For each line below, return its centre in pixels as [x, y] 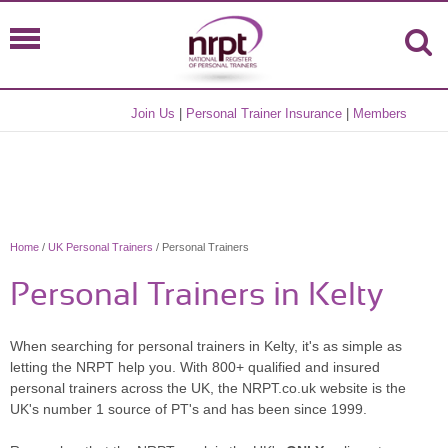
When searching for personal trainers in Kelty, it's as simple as [206, 346]
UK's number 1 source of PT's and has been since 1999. [188, 409]
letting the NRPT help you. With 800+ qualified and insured [195, 367]
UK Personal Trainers [100, 247]
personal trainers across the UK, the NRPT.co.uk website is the [208, 388]
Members [380, 113]
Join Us [153, 113]
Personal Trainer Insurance [264, 113]
